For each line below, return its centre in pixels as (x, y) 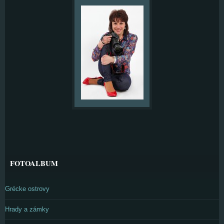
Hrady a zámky (27, 209)
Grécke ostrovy (27, 189)
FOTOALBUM (34, 163)
